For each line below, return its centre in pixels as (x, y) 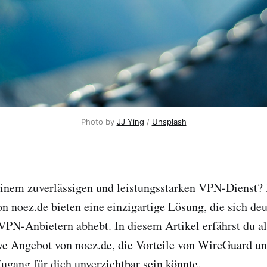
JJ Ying (130, 121)
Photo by (99, 121)
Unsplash (169, 121)
